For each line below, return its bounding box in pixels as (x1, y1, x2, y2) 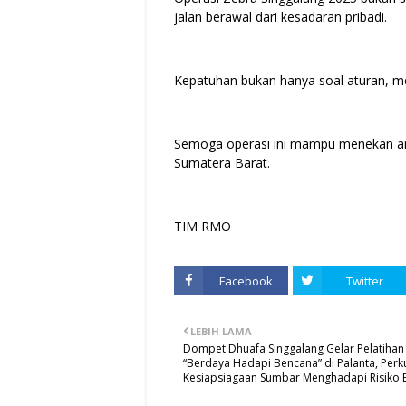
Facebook (218, 272, 273, 289)
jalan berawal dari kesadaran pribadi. (174, 7, 387, 25)
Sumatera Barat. (174, 153, 270, 171)
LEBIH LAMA (190, 324, 252, 338)
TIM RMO (174, 217, 231, 235)
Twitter (345, 272, 383, 289)
